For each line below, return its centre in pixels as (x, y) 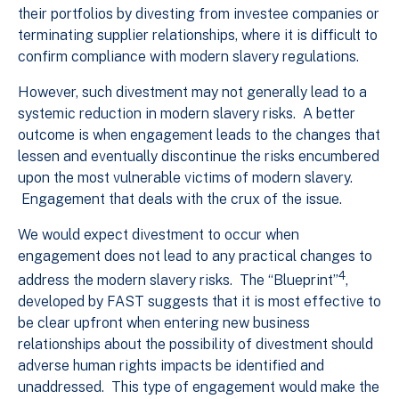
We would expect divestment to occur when (159, 235)
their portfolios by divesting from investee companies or (199, 14)
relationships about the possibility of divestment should (195, 345)
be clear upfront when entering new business (164, 323)
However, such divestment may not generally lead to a (192, 93)
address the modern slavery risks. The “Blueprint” (178, 281)
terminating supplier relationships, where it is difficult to (198, 36)
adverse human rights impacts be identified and (171, 366)
